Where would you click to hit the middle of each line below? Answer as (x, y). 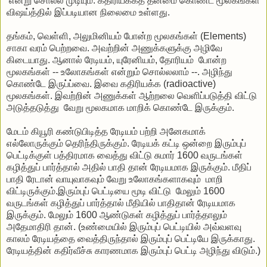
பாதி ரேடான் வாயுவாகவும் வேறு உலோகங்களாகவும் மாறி (115, 179)
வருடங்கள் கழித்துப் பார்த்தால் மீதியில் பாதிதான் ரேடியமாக (121, 203)
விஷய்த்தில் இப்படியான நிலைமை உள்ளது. (88, 12)
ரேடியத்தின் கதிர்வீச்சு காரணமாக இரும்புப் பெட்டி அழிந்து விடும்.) (133, 250)
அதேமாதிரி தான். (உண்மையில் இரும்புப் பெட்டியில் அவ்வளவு (124, 226)
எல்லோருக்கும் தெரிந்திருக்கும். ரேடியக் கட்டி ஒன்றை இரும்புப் (126, 143)
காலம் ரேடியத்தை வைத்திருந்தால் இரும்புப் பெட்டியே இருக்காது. (131, 238)
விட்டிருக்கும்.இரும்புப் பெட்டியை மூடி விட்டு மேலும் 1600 (116, 191)
